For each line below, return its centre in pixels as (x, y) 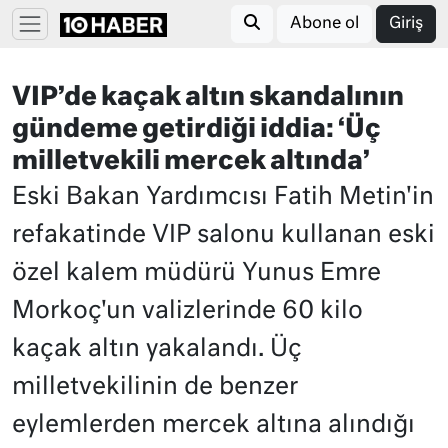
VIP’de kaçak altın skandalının (208, 98)
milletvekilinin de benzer (155, 387)
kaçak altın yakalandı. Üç (157, 349)
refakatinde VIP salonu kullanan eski (223, 235)
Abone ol (324, 24)
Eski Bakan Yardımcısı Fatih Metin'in (223, 197)
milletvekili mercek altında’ (191, 162)
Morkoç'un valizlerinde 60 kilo (187, 311)
